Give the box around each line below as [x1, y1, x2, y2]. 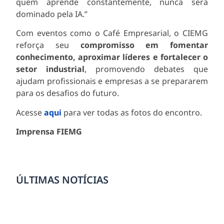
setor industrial [16, 63, 85, 75]
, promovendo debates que [84, 63, 208, 75]
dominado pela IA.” [16, 8, 88, 20]
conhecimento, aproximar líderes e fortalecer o [16, 51, 208, 63]
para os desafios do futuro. [16, 87, 119, 99]
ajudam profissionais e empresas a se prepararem [16, 75, 208, 87]
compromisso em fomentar [80, 39, 208, 51]
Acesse [16, 106, 44, 118]
